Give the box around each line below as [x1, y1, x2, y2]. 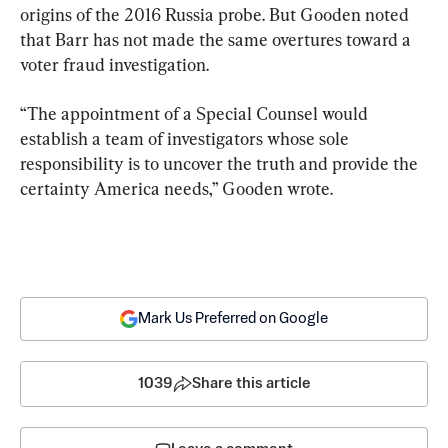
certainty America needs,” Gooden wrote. [20, 177, 333, 199]
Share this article [191, 375, 311, 391]
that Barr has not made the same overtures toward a [20, 28, 415, 50]
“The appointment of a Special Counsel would [20, 102, 372, 124]
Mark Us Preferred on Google [138, 310, 328, 326]
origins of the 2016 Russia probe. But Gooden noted [20, 3, 413, 25]
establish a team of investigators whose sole [20, 127, 353, 149]
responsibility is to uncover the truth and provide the [20, 152, 422, 174]
